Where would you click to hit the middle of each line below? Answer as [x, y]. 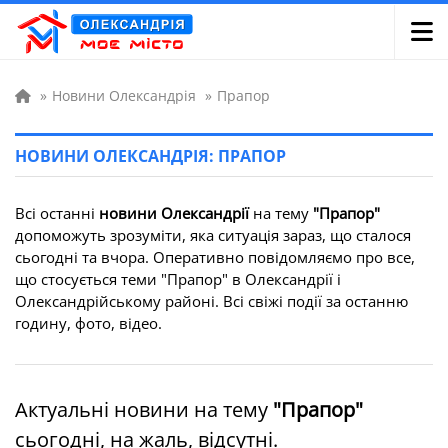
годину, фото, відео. [88, 323]
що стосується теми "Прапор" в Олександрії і [178, 279]
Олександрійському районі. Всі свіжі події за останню [211, 301]
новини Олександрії [174, 213]
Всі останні [57, 213]
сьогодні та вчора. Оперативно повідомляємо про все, [215, 257]
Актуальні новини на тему [144, 409]
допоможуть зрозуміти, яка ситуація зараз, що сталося [213, 235]
